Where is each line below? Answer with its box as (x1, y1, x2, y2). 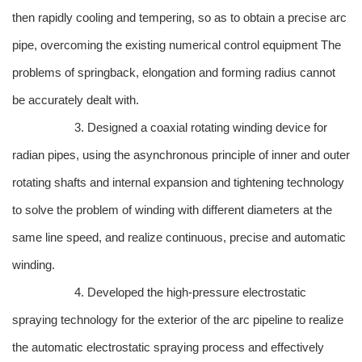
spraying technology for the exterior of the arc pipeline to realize (12, 313, 343, 327)
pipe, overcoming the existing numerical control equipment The (12, 38, 341, 53)
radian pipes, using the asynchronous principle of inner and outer (12, 148, 350, 162)
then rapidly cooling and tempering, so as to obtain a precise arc (12, 11, 347, 25)
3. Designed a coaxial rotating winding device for (74, 120, 327, 135)
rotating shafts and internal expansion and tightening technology (12, 175, 344, 190)
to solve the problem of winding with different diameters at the (12, 203, 332, 217)
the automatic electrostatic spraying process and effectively (12, 340, 324, 355)
